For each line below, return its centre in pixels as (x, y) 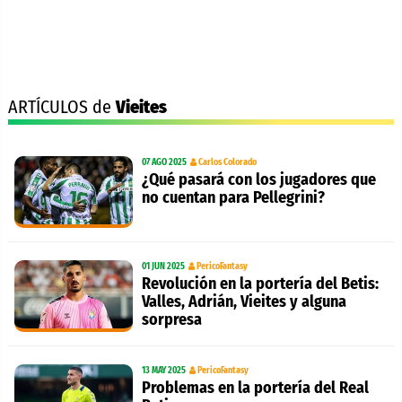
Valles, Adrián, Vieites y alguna (244, 302)
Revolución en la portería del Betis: (260, 284)
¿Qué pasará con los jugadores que (258, 180)
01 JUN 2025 (163, 267)
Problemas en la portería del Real (255, 388)
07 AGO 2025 (164, 163)
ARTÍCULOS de (62, 107)
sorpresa (171, 320)
